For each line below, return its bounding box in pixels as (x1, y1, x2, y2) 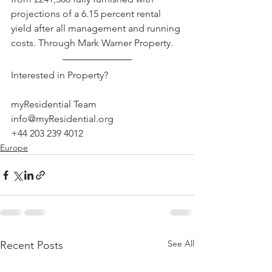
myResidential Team (11, 98, 97, 110)
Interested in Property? (11, 69, 108, 81)
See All (168, 238, 194, 250)
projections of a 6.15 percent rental (11, 8, 163, 20)
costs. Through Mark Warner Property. (11, 37, 175, 49)
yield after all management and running (11, 22, 183, 35)
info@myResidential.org (11, 113, 114, 125)
